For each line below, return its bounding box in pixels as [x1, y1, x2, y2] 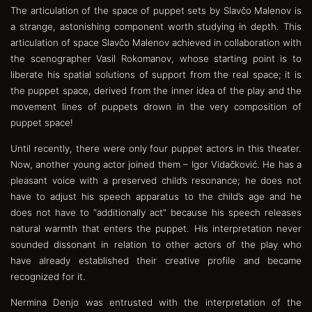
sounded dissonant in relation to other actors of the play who [10, 238, 302, 250]
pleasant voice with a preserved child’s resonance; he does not [10, 174, 302, 186]
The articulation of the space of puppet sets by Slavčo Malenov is [10, 4, 302, 16]
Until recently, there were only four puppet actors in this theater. [10, 142, 302, 154]
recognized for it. [10, 270, 86, 282]
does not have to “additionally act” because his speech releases [10, 206, 302, 218]
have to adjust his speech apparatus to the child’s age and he [10, 190, 302, 202]
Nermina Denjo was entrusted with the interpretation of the [10, 296, 302, 308]
